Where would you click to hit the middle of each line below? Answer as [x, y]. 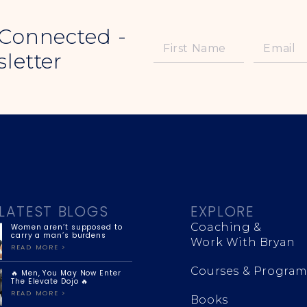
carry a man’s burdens [59, 235]
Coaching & [226, 227]
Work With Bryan [243, 242]
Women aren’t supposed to [67, 227]
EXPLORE [222, 211]
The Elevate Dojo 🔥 [50, 281]
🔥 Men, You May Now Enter [66, 273]
